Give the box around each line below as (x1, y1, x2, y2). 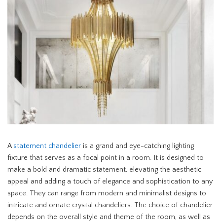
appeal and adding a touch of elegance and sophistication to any (7, 177, 213, 185)
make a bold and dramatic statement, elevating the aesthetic (7, 165, 201, 174)
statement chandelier (13, 142, 81, 150)
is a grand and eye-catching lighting (81, 142, 194, 150)
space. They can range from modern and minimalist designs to (7, 189, 206, 197)
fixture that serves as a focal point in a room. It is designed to (7, 153, 204, 162)
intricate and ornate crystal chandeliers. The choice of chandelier (7, 201, 213, 209)
